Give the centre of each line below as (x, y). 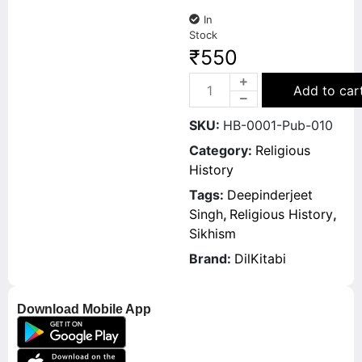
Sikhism (213, 234)
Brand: (212, 259)
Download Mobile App (84, 309)
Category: (222, 150)
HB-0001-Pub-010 (278, 125)
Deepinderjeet (270, 195)
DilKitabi (260, 259)
